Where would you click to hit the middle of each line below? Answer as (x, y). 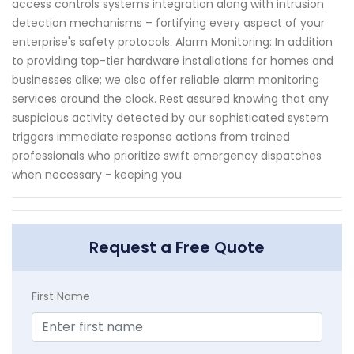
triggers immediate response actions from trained (151, 136)
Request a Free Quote (177, 247)
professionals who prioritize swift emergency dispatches (167, 155)
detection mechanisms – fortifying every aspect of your (168, 23)
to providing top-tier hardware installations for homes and (173, 60)
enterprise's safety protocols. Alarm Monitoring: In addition (172, 41)
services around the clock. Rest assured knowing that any (170, 98)
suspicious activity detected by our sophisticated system (170, 117)
